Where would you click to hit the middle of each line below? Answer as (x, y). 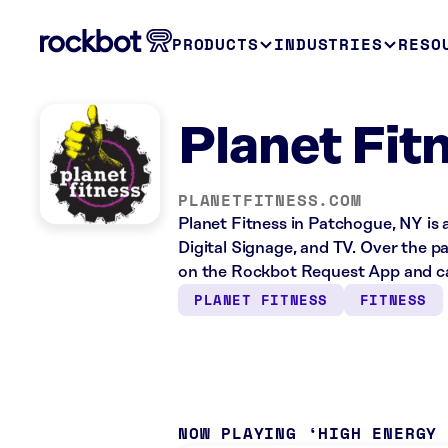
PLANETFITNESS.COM (270, 200)
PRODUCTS (215, 44)
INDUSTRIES (328, 44)
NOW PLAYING (237, 432)
